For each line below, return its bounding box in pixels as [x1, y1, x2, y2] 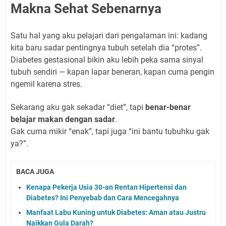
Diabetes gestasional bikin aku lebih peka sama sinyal [11, 55, 203, 65]
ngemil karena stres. [11, 79, 82, 89]
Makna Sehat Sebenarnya [11, 1, 161, 17]
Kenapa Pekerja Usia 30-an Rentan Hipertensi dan [26, 183, 187, 191]
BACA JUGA [16, 167, 54, 176]
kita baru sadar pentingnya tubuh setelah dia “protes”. [11, 43, 202, 53]
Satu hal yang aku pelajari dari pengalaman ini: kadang [11, 31, 207, 41]
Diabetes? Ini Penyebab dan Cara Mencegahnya [26, 193, 179, 202]
